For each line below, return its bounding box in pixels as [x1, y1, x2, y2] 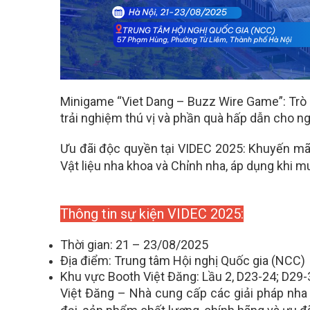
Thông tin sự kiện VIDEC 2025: [60, 205, 244, 222]
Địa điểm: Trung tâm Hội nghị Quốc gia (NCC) [60, 253, 305, 268]
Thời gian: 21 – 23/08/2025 [60, 237, 208, 252]
